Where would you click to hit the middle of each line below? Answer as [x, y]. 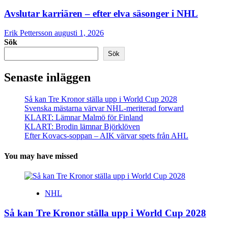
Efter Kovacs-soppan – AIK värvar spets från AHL [106, 136]
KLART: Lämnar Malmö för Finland [84, 118]
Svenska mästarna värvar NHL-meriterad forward [104, 108]
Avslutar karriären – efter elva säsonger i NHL [101, 13]
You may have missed [41, 156]
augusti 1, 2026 [79, 33]
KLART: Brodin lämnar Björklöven [82, 127]
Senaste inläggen [47, 78]
